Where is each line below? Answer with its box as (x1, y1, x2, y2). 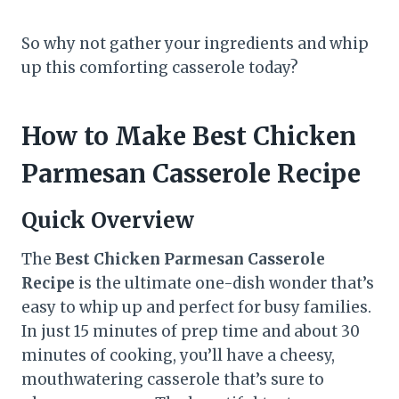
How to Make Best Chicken (21, 119, 356, 152)
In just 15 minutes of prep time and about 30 (21, 321, 360, 341)
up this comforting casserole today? (21, 57, 298, 77)
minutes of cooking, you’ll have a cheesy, (21, 345, 335, 365)
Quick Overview (21, 206, 194, 234)
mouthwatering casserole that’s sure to (21, 369, 324, 389)
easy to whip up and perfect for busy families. (21, 297, 371, 317)
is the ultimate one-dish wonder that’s (75, 273, 374, 293)
